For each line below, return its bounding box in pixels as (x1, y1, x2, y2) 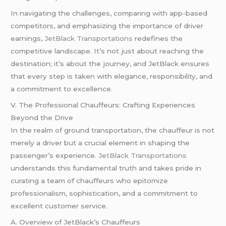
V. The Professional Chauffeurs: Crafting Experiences (11, 101, 196, 109)
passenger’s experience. (11, 151, 97, 160)
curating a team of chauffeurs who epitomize (11, 177, 168, 185)
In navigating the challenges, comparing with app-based (11, 9, 208, 18)
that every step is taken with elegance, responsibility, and (11, 72, 213, 81)
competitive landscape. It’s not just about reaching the (11, 47, 204, 55)
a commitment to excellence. (11, 85, 113, 93)
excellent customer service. (11, 202, 108, 210)
